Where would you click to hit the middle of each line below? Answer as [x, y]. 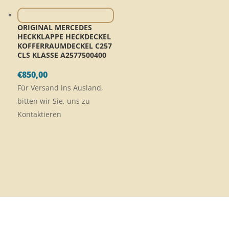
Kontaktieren [39, 114]
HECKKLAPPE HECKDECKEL [64, 37]
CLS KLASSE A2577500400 [62, 55]
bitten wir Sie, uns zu [54, 101]
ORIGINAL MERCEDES [55, 28]
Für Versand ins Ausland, [60, 88]
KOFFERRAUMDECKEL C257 [65, 46]
